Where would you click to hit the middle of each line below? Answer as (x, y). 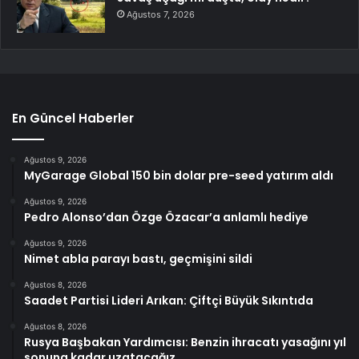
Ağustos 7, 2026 (161, 15)
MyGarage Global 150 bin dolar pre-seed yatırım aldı (179, 176)
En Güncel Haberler (73, 119)
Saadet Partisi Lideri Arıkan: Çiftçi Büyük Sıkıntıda (169, 301)
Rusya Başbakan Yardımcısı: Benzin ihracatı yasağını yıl (185, 343)
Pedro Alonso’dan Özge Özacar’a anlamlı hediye (166, 218)
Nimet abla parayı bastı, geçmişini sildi (138, 259)
